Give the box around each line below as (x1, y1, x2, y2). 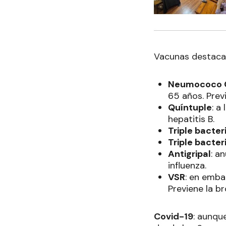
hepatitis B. (168, 112, 214, 125)
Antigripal (168, 147, 211, 160)
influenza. (168, 159, 206, 172)
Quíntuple (168, 101, 212, 114)
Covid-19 (154, 210, 193, 222)
